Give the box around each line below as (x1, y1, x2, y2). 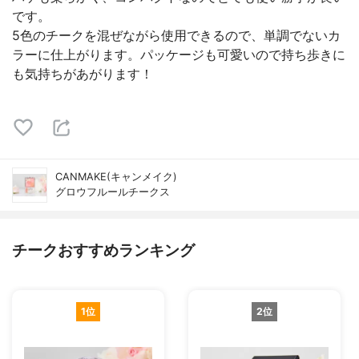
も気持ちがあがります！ (12, 66, 153, 82)
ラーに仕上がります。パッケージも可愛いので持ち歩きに (12, 46, 345, 63)
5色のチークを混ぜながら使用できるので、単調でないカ (12, 27, 341, 43)
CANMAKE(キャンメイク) (55, 171, 177, 183)
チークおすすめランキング (12, 240, 195, 260)
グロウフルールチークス (55, 186, 170, 198)
